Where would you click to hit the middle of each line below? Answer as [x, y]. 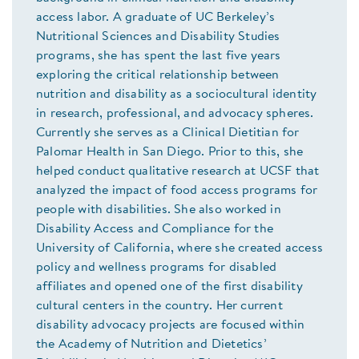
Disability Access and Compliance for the [155, 230]
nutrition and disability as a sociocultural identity [177, 95]
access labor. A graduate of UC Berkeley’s [156, 18]
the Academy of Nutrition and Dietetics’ [151, 345]
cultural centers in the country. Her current [159, 307]
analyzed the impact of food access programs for [177, 191]
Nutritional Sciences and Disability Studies [158, 37]
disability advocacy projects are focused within [171, 326]
